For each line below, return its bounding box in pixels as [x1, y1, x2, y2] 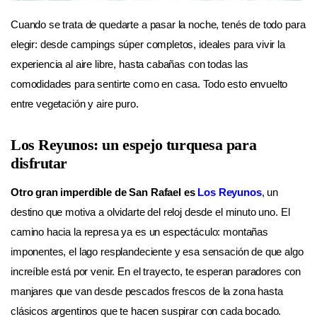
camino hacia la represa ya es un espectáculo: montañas [11, 226, 268, 238]
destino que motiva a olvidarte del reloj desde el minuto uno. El [11, 206, 290, 219]
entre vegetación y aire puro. [11, 97, 142, 110]
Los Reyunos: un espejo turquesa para [11, 136, 257, 154]
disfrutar [11, 154, 68, 173]
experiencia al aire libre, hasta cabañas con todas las [11, 57, 248, 70]
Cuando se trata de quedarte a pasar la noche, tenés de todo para [11, 18, 306, 30]
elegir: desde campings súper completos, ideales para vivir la [11, 38, 285, 50]
